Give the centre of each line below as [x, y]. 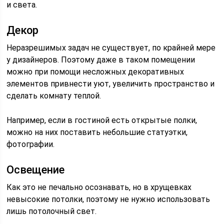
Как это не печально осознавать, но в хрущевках [99, 187]
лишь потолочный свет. [52, 211]
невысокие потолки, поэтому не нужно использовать [108, 199]
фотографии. [31, 144]
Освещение [36, 170]
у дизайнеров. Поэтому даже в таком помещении [101, 60]
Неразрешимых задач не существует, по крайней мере [111, 48]
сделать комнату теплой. [54, 96]
